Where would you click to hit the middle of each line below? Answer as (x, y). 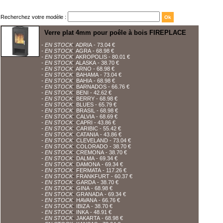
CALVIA (85, 116)
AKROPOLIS (91, 57)
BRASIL (86, 111)
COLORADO (92, 146)
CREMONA (90, 152)
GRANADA (90, 194)
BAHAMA (87, 75)
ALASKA (86, 63)
